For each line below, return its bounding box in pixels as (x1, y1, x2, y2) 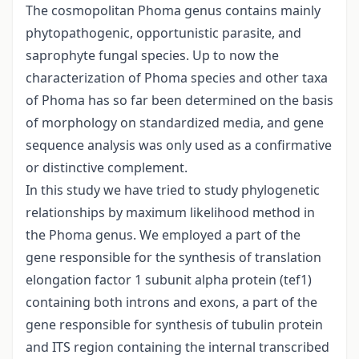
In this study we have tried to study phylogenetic (26, 181, 320, 200)
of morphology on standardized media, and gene (26, 114, 324, 132)
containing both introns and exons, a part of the (26, 293, 317, 312)
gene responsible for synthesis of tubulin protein (26, 316, 323, 334)
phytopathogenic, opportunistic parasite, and (26, 24, 301, 42)
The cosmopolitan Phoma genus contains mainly (26, 2, 321, 20)
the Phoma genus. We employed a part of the (26, 226, 301, 244)
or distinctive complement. (26, 159, 188, 177)
